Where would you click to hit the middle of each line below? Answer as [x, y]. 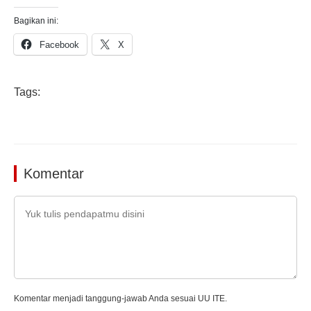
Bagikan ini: [36, 21]
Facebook [59, 45]
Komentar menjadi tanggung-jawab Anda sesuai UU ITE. [120, 299]
